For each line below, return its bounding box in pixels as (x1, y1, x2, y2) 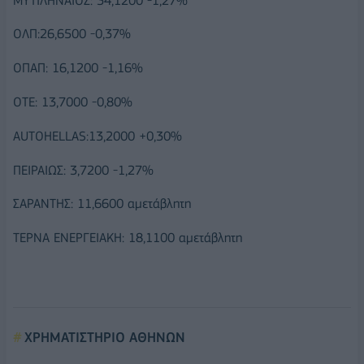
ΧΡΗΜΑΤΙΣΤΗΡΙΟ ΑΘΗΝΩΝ (24, 329, 185, 346)
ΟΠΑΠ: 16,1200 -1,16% (13, 60, 143, 76)
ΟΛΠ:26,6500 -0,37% (13, 26, 131, 42)
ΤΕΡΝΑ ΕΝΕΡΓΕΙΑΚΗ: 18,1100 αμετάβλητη (13, 230, 242, 246)
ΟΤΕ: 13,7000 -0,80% (13, 94, 132, 110)
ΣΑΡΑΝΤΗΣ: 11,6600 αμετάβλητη (13, 196, 191, 212)
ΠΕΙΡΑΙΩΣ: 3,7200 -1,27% (13, 162, 154, 178)
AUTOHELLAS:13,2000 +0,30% (13, 128, 182, 144)
